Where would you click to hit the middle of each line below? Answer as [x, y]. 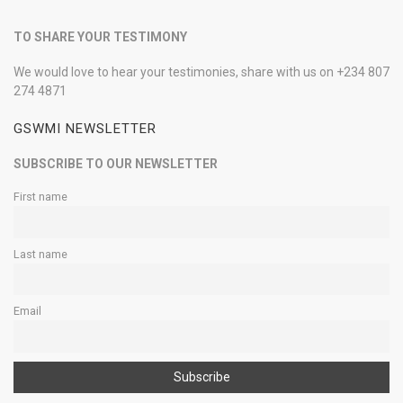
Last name [40, 254]
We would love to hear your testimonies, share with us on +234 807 [201, 72]
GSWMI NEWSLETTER [85, 129]
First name [40, 197]
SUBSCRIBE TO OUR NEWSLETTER [116, 164]
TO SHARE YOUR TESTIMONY [100, 37]
